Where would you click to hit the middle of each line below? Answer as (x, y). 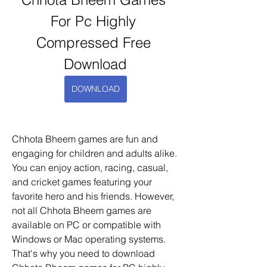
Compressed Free (93, 43)
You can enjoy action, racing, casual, (90, 167)
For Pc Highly (93, 21)
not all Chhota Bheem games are (82, 210)
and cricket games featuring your (82, 182)
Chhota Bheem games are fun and (85, 139)
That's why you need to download (83, 253)
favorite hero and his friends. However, (93, 196)
